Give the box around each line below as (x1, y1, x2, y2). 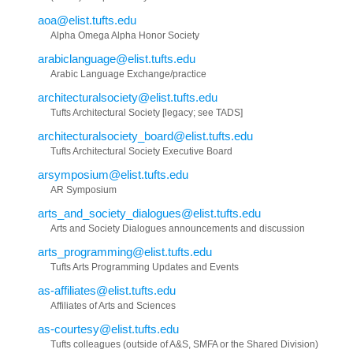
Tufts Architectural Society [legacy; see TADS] (50, 106, 243, 118)
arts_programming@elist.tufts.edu (38, 244, 212, 258)
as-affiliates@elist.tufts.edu (38, 283, 176, 297)
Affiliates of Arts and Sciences (50, 299, 176, 311)
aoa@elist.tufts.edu (38, 13, 136, 27)
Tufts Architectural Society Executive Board (50, 145, 232, 157)
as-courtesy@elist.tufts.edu (38, 321, 179, 336)
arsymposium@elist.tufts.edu (38, 167, 188, 181)
